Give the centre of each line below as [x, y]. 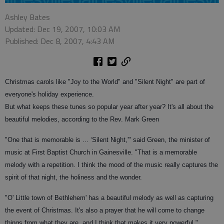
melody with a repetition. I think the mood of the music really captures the [111, 164]
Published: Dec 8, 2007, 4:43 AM [60, 41]
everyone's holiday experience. [49, 94]
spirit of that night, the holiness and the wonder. [73, 177]
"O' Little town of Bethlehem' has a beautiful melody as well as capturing [109, 197]
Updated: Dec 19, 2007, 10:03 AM [62, 29]
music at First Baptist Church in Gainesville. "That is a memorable [101, 152]
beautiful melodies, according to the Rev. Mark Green [82, 119]
